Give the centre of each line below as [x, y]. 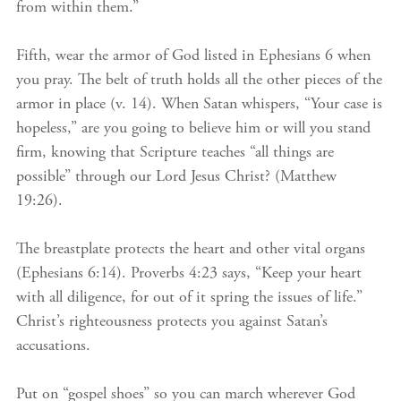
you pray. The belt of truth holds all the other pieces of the [199, 81]
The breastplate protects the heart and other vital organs [191, 250]
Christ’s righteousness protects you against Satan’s [172, 322]
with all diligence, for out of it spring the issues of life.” [189, 298]
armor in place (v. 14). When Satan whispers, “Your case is [199, 105]
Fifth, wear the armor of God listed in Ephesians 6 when [193, 56]
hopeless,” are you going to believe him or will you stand [193, 129]
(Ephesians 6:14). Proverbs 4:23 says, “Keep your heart [189, 274]
